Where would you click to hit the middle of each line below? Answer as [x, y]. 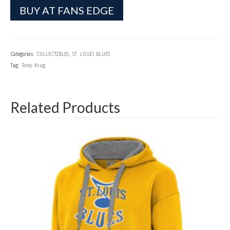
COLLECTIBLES [53, 54]
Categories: [23, 54]
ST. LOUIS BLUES [91, 54]
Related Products [65, 107]
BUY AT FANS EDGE [67, 10]
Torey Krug [33, 65]
